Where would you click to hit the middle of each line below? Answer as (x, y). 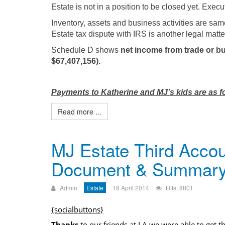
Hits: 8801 (180, 188)
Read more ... (80, 111)
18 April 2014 (131, 188)
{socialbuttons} (77, 209)
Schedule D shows (86, 50)
